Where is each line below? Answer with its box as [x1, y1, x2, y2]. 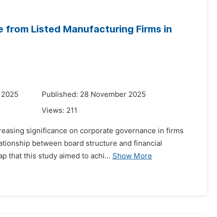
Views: [42, 106, 66, 115]
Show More [112, 152, 152, 160]
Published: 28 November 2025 [42, 90, 146, 99]
